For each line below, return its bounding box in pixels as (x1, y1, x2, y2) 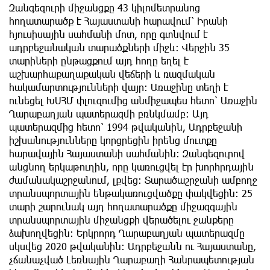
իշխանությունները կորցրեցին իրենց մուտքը (9, 134, 217, 146)
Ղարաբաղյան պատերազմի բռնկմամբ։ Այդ (9, 108, 209, 120)
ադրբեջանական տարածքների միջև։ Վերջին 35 (9, 42, 230, 54)
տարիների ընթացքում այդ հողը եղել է (9, 55, 189, 67)
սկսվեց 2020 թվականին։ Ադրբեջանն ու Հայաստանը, (9, 240, 256, 253)
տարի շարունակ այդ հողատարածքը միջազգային (9, 201, 237, 213)
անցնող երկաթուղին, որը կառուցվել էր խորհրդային (9, 161, 254, 173)
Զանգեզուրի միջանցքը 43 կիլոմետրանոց (9, 2, 200, 14)
